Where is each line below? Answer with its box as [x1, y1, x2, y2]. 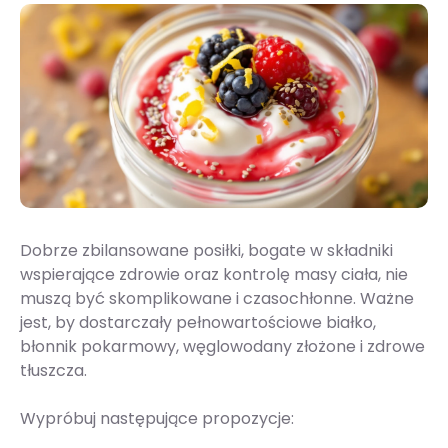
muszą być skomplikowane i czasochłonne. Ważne [20, 287, 414, 311]
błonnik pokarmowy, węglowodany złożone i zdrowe [20, 335, 425, 359]
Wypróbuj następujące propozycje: [20, 407, 294, 431]
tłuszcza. [20, 359, 91, 383]
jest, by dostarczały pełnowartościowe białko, [20, 311, 376, 335]
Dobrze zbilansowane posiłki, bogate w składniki [20, 239, 393, 263]
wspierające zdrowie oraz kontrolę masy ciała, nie [20, 263, 408, 287]
